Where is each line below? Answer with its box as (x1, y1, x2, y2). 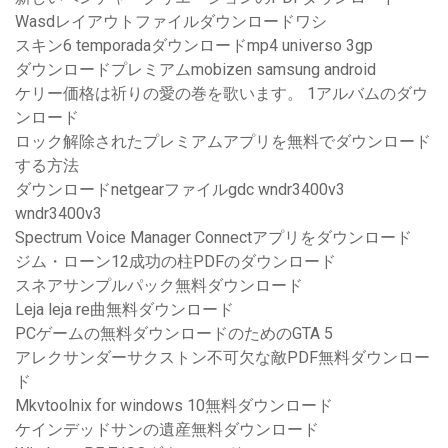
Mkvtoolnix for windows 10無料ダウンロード (15, 396, 333, 416)
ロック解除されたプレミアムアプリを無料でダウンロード (15, 132, 431, 152)
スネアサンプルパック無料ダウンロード (15, 276, 303, 296)
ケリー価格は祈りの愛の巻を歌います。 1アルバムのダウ (15, 84, 428, 104)
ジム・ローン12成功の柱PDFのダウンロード (15, 252, 336, 272)
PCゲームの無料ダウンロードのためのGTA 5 (15, 324, 333, 344)
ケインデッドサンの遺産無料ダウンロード (15, 420, 319, 440)
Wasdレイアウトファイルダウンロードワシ (15, 12, 327, 32)
